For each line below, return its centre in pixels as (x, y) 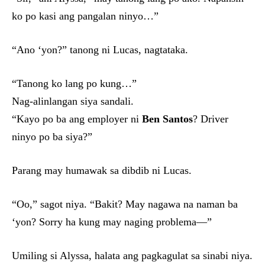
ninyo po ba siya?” (52, 137)
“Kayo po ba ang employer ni (77, 119)
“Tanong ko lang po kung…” (74, 83)
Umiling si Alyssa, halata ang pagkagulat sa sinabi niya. (132, 256)
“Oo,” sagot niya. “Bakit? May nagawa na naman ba (125, 204)
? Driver (211, 119)
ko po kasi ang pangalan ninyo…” (85, 16)
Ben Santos (167, 119)
